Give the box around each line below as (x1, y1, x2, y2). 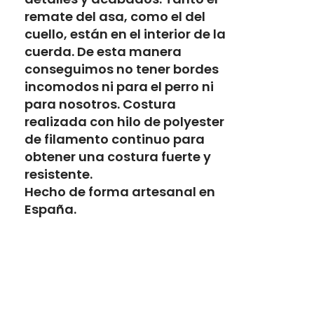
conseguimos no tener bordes (25, 60, 219, 78)
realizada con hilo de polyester (25, 112, 224, 130)
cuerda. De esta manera (25, 42, 182, 60)
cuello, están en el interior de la (25, 25, 226, 43)
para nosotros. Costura (25, 95, 176, 113)
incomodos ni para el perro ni (25, 77, 214, 95)
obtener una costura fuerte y (25, 147, 211, 165)
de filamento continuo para (25, 130, 205, 148)
